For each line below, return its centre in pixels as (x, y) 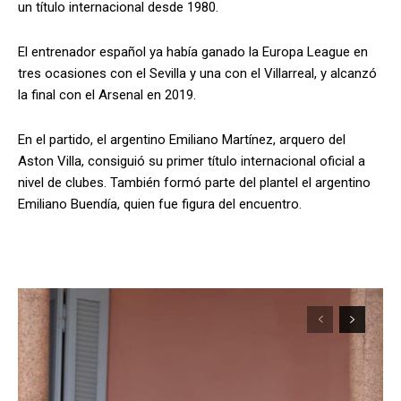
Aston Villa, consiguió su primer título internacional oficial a (192, 161)
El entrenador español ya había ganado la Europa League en (193, 51)
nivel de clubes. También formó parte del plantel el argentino (194, 182)
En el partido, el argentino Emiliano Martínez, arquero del (182, 139)
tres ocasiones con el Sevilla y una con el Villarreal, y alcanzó (197, 73)
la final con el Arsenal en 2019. (107, 94)
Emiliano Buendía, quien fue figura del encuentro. (160, 204)
